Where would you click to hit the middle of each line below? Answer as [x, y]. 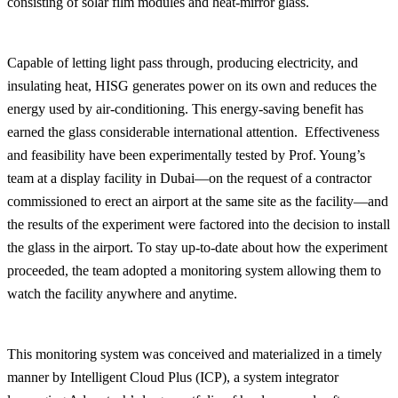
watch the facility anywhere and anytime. [122, 293]
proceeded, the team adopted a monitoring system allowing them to [194, 270]
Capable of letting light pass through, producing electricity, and [183, 62]
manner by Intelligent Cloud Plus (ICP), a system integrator [173, 377]
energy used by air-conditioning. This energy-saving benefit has [185, 108]
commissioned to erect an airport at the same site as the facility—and [198, 201]
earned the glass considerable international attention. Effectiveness [193, 131]
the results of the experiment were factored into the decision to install [199, 224]
